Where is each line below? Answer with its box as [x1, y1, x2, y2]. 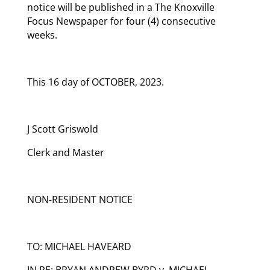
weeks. [27, 28, 57, 42]
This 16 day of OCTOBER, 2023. [27, 75, 164, 89]
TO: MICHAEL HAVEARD [27, 239, 131, 253]
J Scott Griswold [27, 122, 98, 136]
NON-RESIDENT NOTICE [27, 192, 133, 206]
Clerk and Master [27, 145, 104, 159]
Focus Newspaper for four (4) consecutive [27, 14, 216, 28]
